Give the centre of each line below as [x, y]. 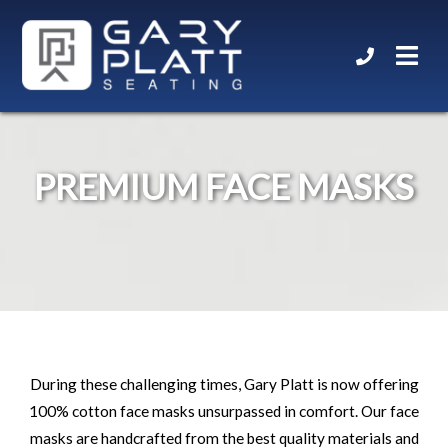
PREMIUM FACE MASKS [224, 185]
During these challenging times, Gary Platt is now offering [224, 384]
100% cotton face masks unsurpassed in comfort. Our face [224, 411]
